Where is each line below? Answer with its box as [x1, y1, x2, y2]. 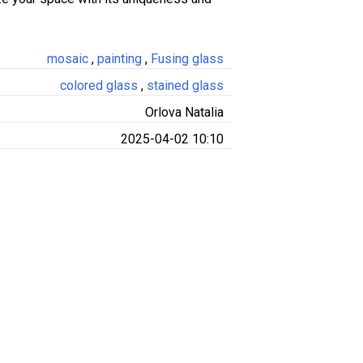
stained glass [147, 78, 224, 93]
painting [97, 51, 145, 66]
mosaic [47, 51, 92, 66]
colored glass [60, 78, 141, 93]
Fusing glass [151, 51, 224, 66]
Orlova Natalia [145, 105, 224, 120]
